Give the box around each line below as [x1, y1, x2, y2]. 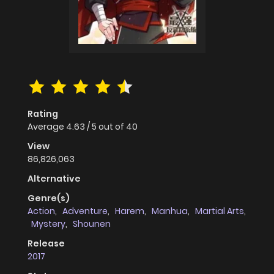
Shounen [73, 218, 111, 231]
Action [28, 205, 55, 218]
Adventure [62, 205, 108, 218]
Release [28, 237, 65, 250]
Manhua [152, 205, 188, 218]
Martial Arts [195, 205, 244, 218]
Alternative [28, 172, 81, 185]
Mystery [31, 218, 65, 231]
